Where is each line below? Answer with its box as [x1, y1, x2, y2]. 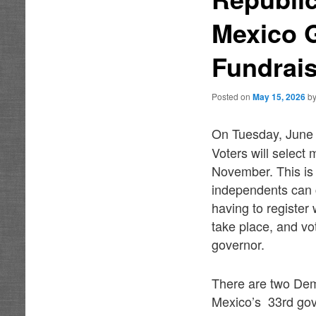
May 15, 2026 [253, 90, 306, 104]
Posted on [212, 90, 253, 103]
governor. [212, 234, 265, 253]
